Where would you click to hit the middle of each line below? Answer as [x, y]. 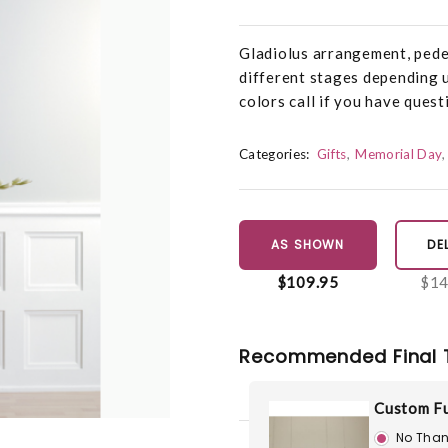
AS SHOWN [308, 245]
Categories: [274, 154]
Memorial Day [398, 154]
